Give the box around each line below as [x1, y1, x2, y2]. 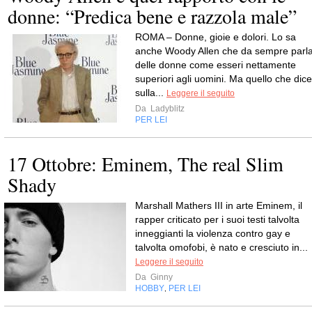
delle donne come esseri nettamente [135, 59, 296, 70]
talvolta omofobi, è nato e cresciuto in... [135, 242, 308, 253]
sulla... [135, 87, 166, 98]
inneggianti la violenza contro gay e [135, 228, 290, 239]
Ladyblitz [148, 104, 185, 114]
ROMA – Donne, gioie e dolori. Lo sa [135, 31, 296, 42]
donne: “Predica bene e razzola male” [8, 3, 297, 29]
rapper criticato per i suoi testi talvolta [135, 214, 299, 225]
